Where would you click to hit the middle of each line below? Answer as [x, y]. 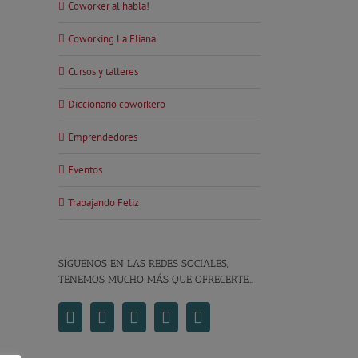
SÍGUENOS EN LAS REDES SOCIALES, [143, 263]
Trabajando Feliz [103, 203]
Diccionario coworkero [117, 104]
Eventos [85, 170]
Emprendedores [103, 137]
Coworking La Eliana [112, 39]
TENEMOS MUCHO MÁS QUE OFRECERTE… [155, 279]
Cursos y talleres [103, 72]
